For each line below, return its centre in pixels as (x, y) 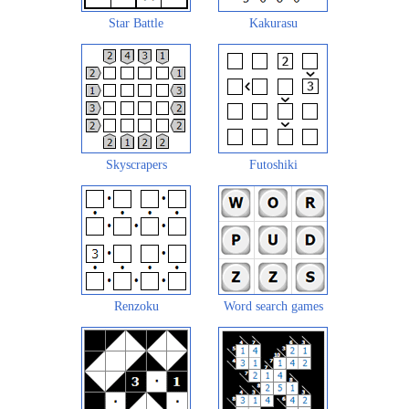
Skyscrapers (136, 164)
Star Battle (136, 23)
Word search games (273, 306)
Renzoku (136, 306)
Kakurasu (273, 23)
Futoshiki (273, 164)
